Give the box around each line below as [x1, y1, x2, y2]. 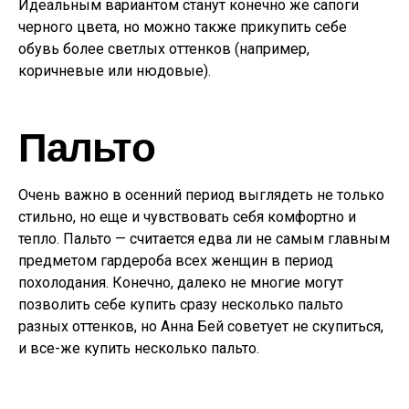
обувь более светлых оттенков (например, [18, 40, 309, 58]
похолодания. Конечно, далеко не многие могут [18, 274, 343, 291]
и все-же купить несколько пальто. [18, 340, 259, 357]
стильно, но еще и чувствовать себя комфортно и [18, 208, 356, 225]
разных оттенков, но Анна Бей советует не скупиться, [18, 318, 383, 335]
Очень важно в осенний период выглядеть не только [18, 186, 384, 204]
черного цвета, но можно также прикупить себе [18, 18, 347, 36]
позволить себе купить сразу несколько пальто [18, 296, 343, 313]
